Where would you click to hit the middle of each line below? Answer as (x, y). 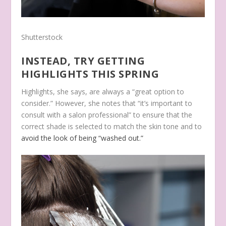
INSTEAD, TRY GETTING (83, 61)
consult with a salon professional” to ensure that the (107, 115)
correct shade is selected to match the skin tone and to (112, 126)
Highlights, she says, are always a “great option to (103, 91)
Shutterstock (42, 37)
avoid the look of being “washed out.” (82, 138)
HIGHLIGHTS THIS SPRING (90, 74)
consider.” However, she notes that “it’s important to (107, 103)
